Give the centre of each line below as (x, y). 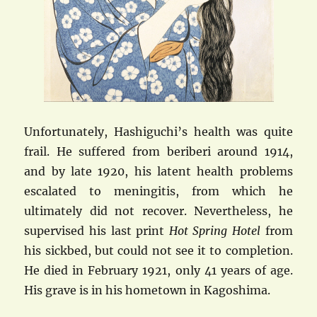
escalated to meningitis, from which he (158, 191)
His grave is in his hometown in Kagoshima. (148, 290)
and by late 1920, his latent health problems (158, 171)
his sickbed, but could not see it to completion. (158, 250)
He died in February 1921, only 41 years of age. (158, 270)
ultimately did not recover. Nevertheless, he (158, 211)
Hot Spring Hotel (214, 230)
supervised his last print (97, 230)
